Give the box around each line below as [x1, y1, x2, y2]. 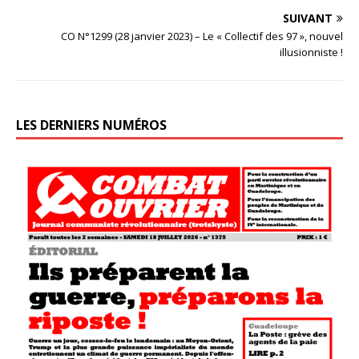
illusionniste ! [280, 44, 343, 59]
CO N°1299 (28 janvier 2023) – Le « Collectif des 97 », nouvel [61, 28, 343, 43]
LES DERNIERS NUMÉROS [16, 115, 167, 134]
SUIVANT [283, 10, 333, 26]
